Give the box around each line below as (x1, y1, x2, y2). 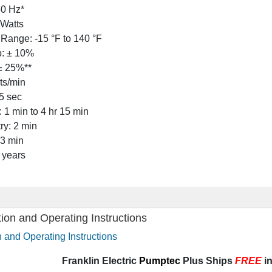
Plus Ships (180, 255, 235, 266)
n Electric (93, 255, 139, 266)
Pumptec (138, 255, 180, 266)
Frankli (61, 255, 93, 266)
